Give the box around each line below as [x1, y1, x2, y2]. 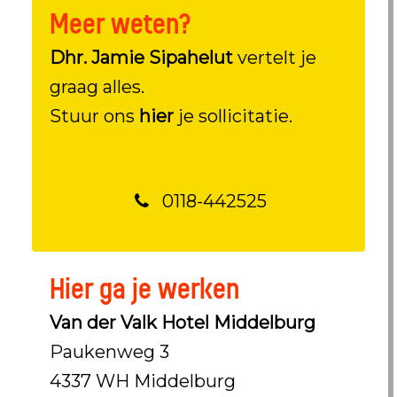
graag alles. [49, 76, 144, 97]
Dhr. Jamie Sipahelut [49, 47, 233, 68]
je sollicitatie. [177, 105, 292, 127]
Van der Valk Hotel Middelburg [49, 312, 315, 333]
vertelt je [232, 47, 316, 68]
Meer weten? [49, 7, 191, 41]
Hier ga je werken [49, 272, 239, 306]
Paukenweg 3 [49, 341, 169, 362]
